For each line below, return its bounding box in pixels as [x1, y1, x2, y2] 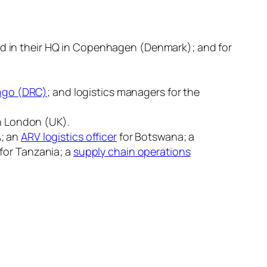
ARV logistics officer [21, 129, 117, 144]
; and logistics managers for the [47, 84, 200, 99]
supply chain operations [73, 144, 191, 159]
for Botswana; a [116, 129, 195, 144]
